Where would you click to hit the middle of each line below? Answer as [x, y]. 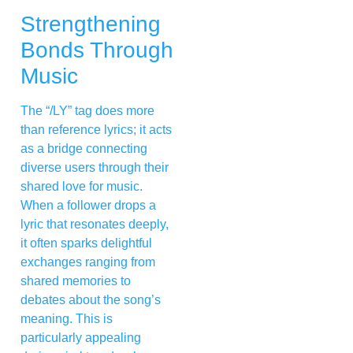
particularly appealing [81, 337]
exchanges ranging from [88, 262]
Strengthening [91, 24]
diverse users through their [95, 167]
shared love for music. [82, 186]
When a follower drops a [88, 205]
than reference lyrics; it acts [96, 129]
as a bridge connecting [84, 148]
